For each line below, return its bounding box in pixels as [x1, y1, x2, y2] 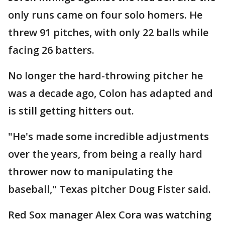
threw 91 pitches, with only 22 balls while [8, 26, 208, 40]
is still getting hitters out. [8, 104, 134, 118]
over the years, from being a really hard [8, 147, 202, 161]
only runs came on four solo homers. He [8, 8, 202, 22]
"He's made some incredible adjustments [8, 130, 209, 144]
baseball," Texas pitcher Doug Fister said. [8, 182, 211, 196]
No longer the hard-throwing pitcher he [8, 69, 203, 83]
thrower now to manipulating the [8, 165, 173, 179]
